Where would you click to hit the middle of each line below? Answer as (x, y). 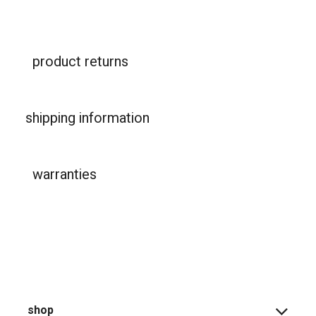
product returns (80, 62)
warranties (65, 175)
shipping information (87, 119)
